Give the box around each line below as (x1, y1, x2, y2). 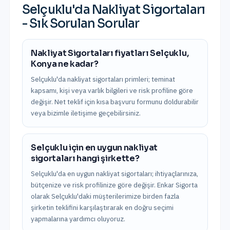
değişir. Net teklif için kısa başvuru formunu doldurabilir (31, 97, 199, 106)
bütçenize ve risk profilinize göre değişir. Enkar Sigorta (31, 180, 198, 189)
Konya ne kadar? (31, 59, 99, 69)
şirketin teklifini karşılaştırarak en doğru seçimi (31, 203, 174, 212)
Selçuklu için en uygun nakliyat (31, 142, 158, 153)
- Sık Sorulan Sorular (22, 16, 140, 31)
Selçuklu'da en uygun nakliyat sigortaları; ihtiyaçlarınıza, (31, 169, 198, 178)
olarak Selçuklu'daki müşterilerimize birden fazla (31, 191, 179, 201)
